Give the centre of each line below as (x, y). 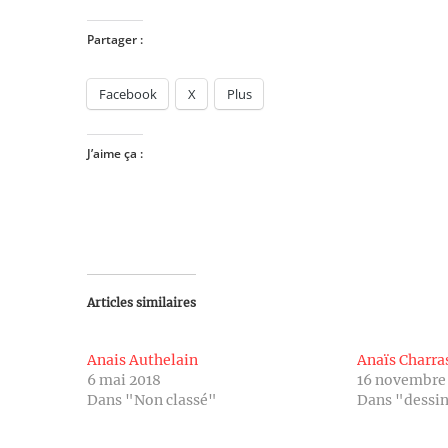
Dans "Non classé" (152, 400)
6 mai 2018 (124, 380)
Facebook (128, 94)
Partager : (115, 39)
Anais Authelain (142, 360)
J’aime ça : (115, 153)
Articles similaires (141, 302)
